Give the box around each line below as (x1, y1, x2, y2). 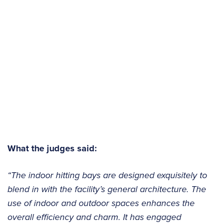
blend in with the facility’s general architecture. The (7, 183, 206, 196)
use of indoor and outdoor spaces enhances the (7, 197, 195, 210)
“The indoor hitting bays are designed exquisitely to (7, 169, 207, 182)
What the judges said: (7, 142, 97, 155)
